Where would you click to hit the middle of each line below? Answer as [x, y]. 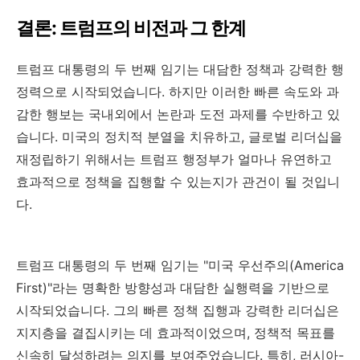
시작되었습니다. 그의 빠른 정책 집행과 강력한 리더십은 [178, 311]
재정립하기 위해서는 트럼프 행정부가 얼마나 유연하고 [174, 160]
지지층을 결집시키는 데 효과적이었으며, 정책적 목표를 [176, 333]
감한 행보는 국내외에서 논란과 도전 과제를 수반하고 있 [178, 115]
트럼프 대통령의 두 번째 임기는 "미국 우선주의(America [180, 266]
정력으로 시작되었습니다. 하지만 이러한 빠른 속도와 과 [178, 92]
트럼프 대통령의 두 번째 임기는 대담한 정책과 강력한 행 [180, 70]
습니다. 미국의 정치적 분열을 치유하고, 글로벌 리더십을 [179, 137]
